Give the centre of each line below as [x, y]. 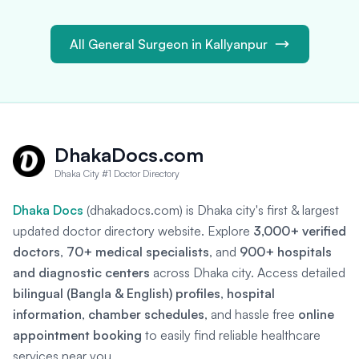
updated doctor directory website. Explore [133, 231]
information [47, 314]
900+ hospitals [286, 252]
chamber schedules [146, 314]
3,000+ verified [300, 231]
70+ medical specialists [138, 252]
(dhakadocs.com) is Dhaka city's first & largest [211, 210]
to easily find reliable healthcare [231, 335]
